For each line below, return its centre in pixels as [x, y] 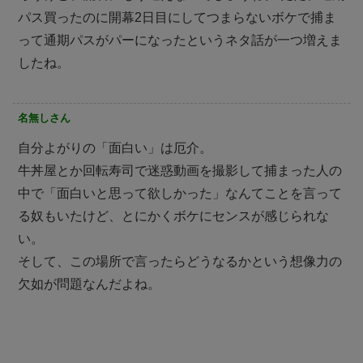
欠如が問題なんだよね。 [89, 284]
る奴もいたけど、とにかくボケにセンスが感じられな [173, 216]
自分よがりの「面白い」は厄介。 [115, 147]
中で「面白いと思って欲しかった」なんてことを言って [180, 193]
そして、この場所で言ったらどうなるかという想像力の [180, 261]
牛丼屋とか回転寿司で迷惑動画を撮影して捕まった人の [180, 170]
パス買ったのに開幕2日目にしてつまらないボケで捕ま [177, 17]
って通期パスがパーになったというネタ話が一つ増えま [180, 40]
